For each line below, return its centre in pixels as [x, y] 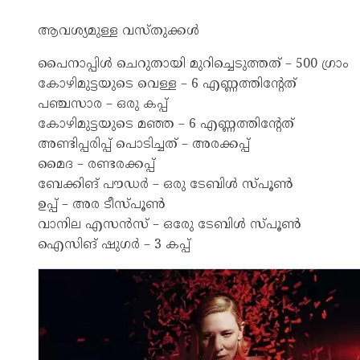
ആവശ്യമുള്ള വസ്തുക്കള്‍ [119, 31]
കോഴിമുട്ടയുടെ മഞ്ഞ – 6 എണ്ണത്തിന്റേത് [166, 124]
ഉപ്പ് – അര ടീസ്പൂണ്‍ [102, 205]
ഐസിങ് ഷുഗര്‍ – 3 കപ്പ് [114, 245]
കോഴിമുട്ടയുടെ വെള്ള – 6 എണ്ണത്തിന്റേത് [167, 84]
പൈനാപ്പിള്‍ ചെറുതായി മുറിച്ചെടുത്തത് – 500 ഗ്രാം [193, 64]
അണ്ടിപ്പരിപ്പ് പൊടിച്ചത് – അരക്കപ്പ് [144, 144]
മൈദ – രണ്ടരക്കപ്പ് [96, 164]
